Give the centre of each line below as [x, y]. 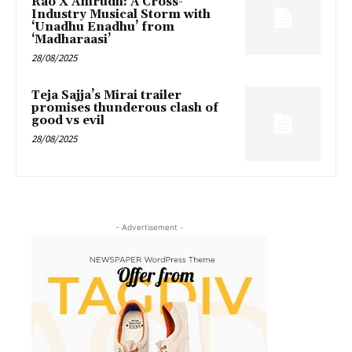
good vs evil [68, 120]
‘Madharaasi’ [71, 39]
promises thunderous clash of [125, 108]
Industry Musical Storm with [121, 14]
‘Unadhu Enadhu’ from [103, 27]
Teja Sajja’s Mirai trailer [106, 95]
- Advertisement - [149, 227]
